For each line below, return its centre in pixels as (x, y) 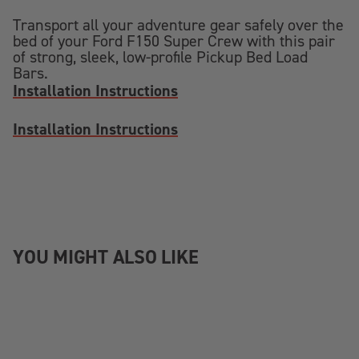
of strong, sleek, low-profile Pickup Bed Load (160, 57)
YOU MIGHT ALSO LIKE (106, 257)
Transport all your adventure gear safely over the (178, 25)
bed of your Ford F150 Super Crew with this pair (174, 41)
